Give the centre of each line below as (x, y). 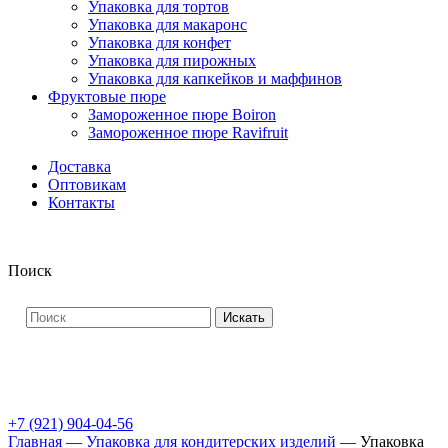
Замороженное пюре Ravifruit (188, 132)
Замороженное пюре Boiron (182, 114)
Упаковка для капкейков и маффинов (215, 78)
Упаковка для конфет (159, 42)
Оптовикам (87, 184)
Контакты (81, 202)
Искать (244, 317)
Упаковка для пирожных (172, 60)
